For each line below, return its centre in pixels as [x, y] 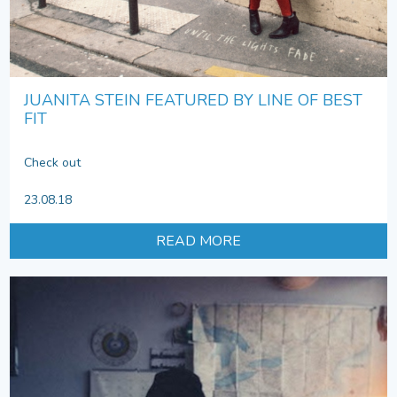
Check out [54, 163]
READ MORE [198, 241]
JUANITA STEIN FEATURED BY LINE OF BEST [193, 101]
